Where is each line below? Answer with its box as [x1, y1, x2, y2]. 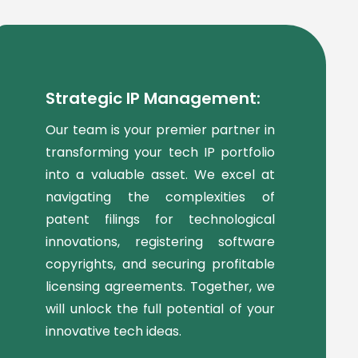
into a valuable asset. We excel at [46, 165, 275, 184]
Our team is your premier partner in [46, 120, 275, 139]
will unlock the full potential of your [46, 299, 275, 318]
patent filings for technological [46, 209, 275, 229]
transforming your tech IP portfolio [46, 142, 275, 161]
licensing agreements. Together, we [46, 276, 275, 296]
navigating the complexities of [46, 187, 275, 206]
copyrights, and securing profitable [46, 254, 275, 273]
